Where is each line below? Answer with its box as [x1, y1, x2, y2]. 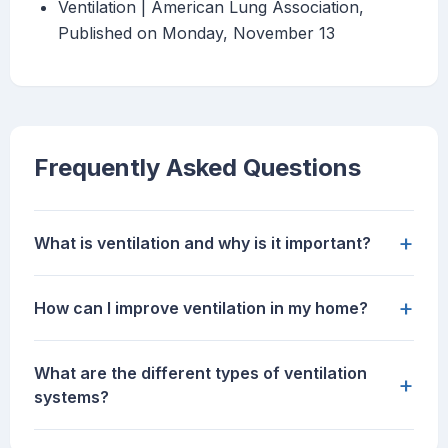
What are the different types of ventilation [34, 363, 367, 384]
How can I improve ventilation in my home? [34, 298, 368, 319]
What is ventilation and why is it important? [34, 233, 371, 254]
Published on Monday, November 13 [58, 23, 335, 44]
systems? [34, 387, 109, 408]
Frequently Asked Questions [34, 153, 361, 183]
